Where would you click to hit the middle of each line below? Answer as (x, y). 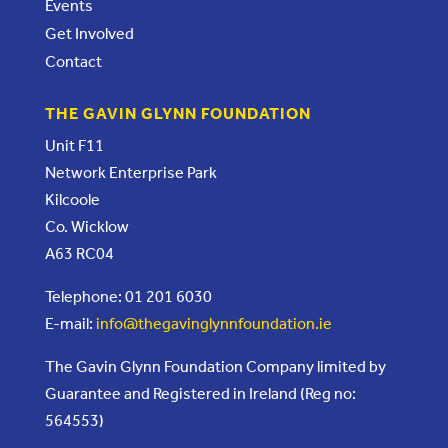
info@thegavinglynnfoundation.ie (213, 324)
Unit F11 (74, 146)
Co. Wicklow (86, 227)
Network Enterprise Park (130, 173)
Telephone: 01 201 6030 (128, 297)
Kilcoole (72, 200)
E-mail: (70, 324)
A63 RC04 (79, 254)
